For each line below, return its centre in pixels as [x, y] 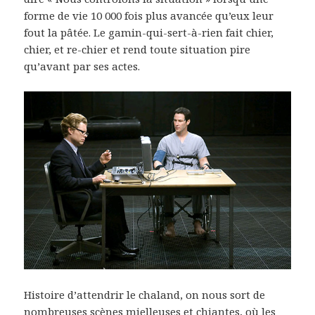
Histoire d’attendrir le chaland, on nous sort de [145, 294]
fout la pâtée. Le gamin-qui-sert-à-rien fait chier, [149, 32]
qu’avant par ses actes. [82, 66]
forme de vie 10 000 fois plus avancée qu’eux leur [149, 15]
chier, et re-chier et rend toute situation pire [137, 49]
